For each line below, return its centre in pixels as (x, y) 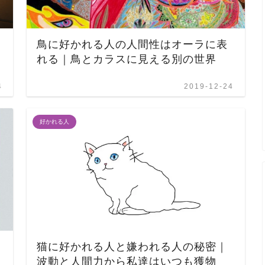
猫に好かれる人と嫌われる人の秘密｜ (132, 246)
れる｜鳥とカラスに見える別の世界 (127, 59)
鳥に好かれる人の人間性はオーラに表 (132, 44)
